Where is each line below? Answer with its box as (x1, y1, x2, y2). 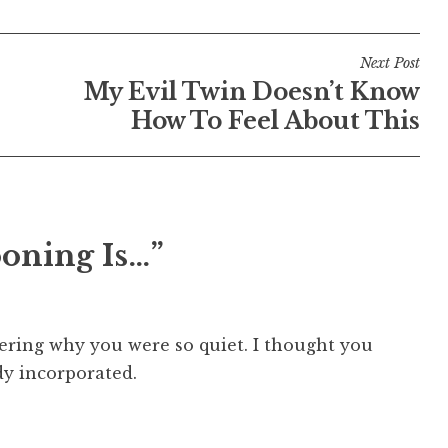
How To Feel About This (130, 107, 420, 136)
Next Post (359, 54, 420, 73)
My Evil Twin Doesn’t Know (83, 78, 420, 107)
